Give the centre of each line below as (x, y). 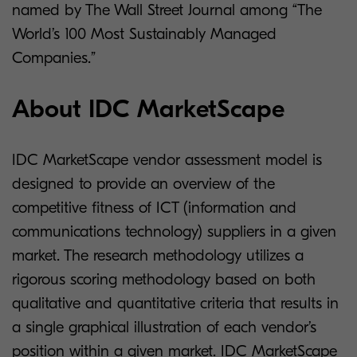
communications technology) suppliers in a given (174, 232)
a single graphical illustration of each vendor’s (164, 328)
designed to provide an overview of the (143, 184)
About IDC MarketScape (148, 109)
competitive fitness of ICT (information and (154, 208)
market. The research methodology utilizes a (158, 256)
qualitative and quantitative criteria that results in (175, 304)
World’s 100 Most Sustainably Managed (144, 34)
